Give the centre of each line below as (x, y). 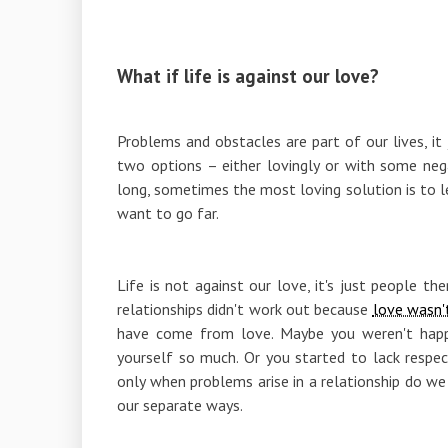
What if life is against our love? (248, 75)
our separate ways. (181, 404)
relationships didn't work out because (245, 308)
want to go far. (168, 212)
